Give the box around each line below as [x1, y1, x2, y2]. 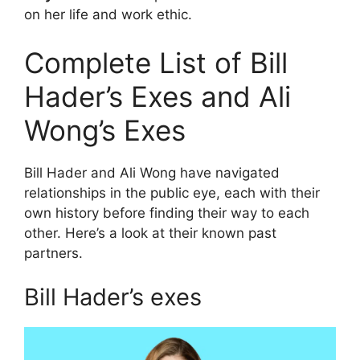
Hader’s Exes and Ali [24, 79, 291, 113]
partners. [24, 244, 83, 261]
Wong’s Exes [24, 112, 186, 147]
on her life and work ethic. [24, 6, 192, 23]
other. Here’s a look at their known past [24, 224, 276, 241]
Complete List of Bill [24, 45, 288, 80]
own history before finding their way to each [24, 204, 309, 221]
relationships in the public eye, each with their [24, 184, 320, 201]
